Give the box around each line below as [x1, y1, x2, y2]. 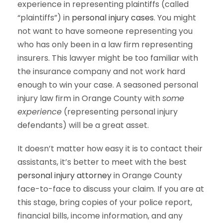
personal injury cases [72, 12, 154, 24]
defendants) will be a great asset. [17, 119, 149, 131]
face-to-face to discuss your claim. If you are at [17, 183, 204, 195]
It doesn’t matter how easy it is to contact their [17, 143, 203, 155]
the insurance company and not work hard [17, 66, 185, 78]
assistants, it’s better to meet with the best [17, 156, 187, 168]
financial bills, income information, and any [17, 210, 183, 222]
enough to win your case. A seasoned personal [17, 79, 198, 91]
